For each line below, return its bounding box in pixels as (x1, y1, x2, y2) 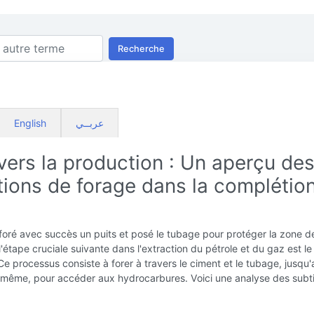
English (14, 117, 46, 129)
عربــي (76, 117, 104, 129)
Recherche (118, 43, 165, 54)
